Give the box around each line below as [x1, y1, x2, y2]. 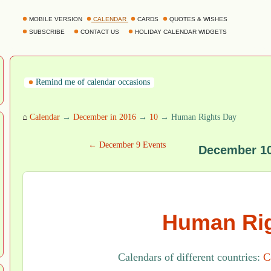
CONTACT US [79, 28, 121, 35]
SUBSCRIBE [27, 28, 67, 35]
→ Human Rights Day [158, 113, 237, 122]
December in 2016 [73, 113, 136, 122]
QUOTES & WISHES [168, 16, 229, 22]
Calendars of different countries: [118, 251, 263, 264]
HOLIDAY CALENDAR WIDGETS [133, 28, 229, 35]
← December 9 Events [88, 140, 166, 149]
